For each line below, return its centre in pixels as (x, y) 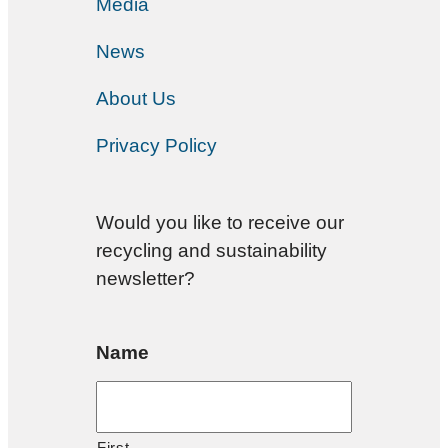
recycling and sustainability (211, 250)
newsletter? (145, 278)
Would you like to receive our (220, 222)
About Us (136, 98)
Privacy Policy (156, 145)
